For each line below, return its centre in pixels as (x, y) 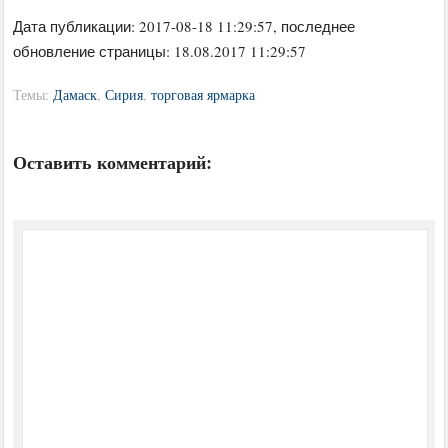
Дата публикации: (76, 26)
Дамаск (75, 95)
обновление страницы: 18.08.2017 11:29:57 (160, 51)
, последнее (314, 26)
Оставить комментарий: (113, 162)
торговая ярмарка (203, 95)
